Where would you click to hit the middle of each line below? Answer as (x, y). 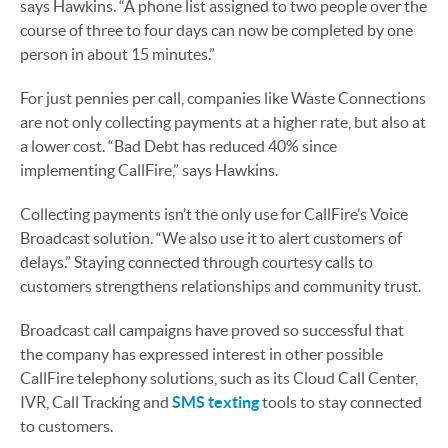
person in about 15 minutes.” (117, 53)
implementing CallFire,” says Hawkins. (149, 169)
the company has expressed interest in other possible (201, 353)
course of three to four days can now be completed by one (216, 29)
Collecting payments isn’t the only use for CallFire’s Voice (214, 213)
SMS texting (215, 401)
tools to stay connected (340, 401)
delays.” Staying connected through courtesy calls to (196, 261)
